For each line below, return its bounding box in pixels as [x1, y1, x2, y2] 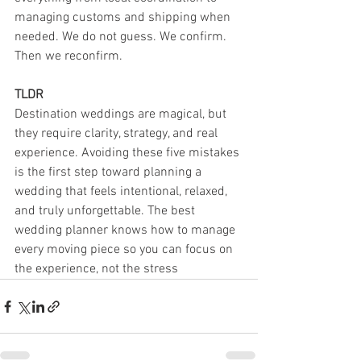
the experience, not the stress [15, 261, 178, 278]
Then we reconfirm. [15, 48, 122, 65]
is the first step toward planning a [15, 164, 205, 181]
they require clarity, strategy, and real [15, 126, 221, 143]
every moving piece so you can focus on [15, 242, 236, 259]
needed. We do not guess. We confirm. [15, 29, 230, 46]
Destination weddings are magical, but [15, 106, 230, 123]
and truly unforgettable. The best [15, 203, 198, 220]
